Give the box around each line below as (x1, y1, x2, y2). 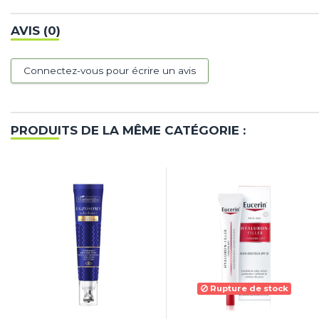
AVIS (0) (11, 23, 61, 38)
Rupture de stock (207, 283, 288, 294)
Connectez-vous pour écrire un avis (23, 64, 196, 76)
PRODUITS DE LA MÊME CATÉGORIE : (11, 122, 246, 137)
